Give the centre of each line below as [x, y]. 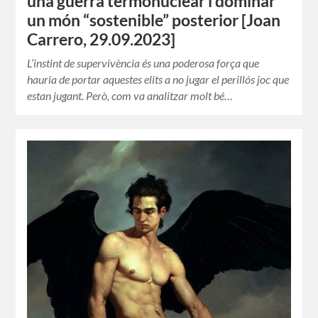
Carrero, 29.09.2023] [102, 39]
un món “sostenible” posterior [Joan [154, 20]
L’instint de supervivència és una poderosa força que [143, 63]
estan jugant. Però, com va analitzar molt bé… [130, 95]
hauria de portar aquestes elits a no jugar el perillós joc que [158, 79]
